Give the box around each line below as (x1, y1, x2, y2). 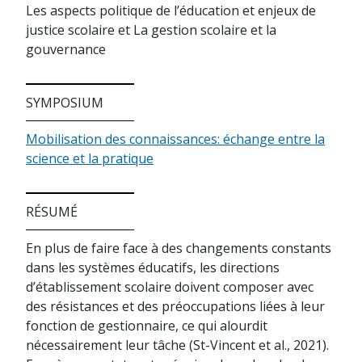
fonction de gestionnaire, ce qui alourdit (26, 317, 267, 335)
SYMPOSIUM (26, 94, 103, 112)
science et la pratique (26, 149, 154, 167)
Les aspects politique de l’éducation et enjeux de (26, 2, 316, 19)
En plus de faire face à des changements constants (26, 239, 331, 257)
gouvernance (26, 40, 106, 58)
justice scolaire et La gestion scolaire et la (26, 21, 276, 39)
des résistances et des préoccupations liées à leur (26, 297, 325, 315)
